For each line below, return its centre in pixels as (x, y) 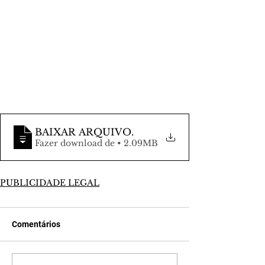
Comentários (36, 224)
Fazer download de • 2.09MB (138, 143)
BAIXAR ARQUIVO (83, 132)
